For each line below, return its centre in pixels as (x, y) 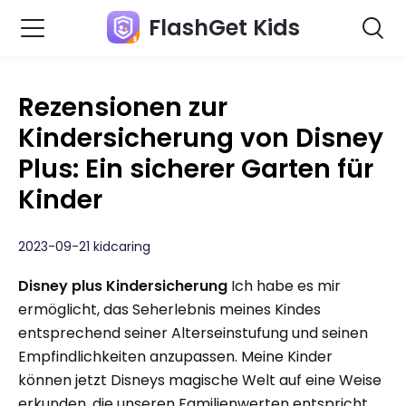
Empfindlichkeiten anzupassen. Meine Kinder (175, 357)
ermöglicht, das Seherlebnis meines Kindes (169, 309)
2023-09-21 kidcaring (84, 246)
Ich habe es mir (284, 286)
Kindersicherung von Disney (201, 138)
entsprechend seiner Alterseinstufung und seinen (193, 333)
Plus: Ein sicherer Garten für (196, 169)
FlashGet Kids (224, 28)
